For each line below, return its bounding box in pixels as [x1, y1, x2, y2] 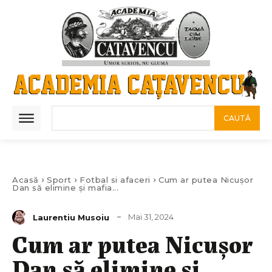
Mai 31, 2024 [128, 212, 174, 222]
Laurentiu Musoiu [33, 212, 109, 222]
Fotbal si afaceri [80, 175, 151, 185]
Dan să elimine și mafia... [12, 183, 118, 193]
